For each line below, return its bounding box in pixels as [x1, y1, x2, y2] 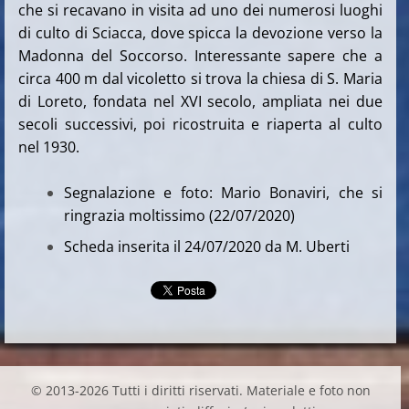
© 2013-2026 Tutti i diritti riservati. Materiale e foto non [30, 382, 371, 400]
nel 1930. [18, 137, 79, 158]
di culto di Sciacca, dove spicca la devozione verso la [18, 23, 383, 44]
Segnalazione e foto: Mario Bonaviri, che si [64, 183, 383, 204]
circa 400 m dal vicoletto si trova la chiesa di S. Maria [18, 68, 383, 89]
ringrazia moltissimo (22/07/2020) [64, 205, 295, 226]
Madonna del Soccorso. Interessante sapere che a [18, 46, 383, 67]
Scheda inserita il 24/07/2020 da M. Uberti [64, 236, 350, 257]
